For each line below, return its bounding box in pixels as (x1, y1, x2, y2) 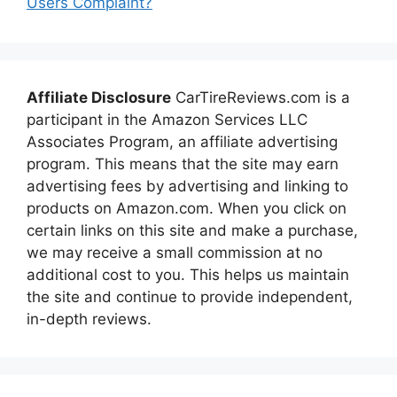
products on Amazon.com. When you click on (27, 198, 346, 217)
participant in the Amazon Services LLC (27, 110, 307, 128)
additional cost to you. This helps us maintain (27, 265, 349, 284)
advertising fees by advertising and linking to (27, 176, 348, 195)
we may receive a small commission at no (27, 243, 323, 261)
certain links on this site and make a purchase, (27, 221, 358, 239)
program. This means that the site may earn (27, 154, 339, 173)
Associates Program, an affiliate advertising (27, 132, 338, 151)
